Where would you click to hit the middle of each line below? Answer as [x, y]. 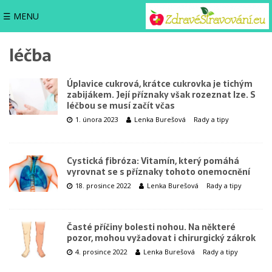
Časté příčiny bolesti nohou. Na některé [151, 227]
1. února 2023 [97, 119]
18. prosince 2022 [103, 185]
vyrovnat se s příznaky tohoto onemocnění [158, 172]
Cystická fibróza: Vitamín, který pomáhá [153, 161]
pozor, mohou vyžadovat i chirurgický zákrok [161, 238]
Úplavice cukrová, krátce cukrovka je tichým [160, 84]
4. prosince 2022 [101, 252]
